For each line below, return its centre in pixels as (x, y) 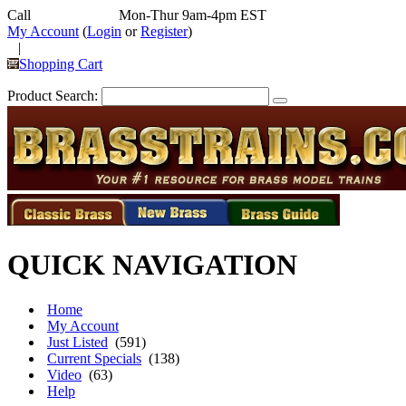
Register (164, 31)
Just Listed (77, 342)
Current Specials (94, 358)
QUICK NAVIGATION (152, 265)
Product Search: (53, 96)
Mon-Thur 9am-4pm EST (191, 15)
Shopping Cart (61, 64)
